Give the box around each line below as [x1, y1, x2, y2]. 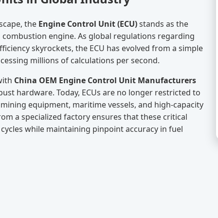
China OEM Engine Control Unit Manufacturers [14, 75, 196, 86]
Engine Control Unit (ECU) [38, 18, 137, 30]
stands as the [137, 18, 188, 30]
